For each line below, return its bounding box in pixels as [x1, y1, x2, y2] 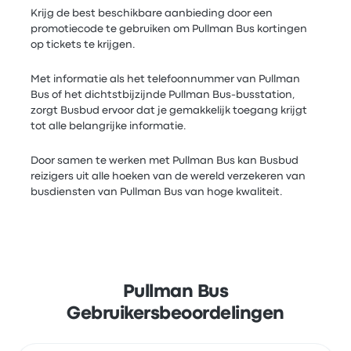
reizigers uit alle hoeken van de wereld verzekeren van [31, 171, 306, 181]
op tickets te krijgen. [31, 39, 136, 49]
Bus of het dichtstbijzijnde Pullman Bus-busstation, [31, 89, 295, 100]
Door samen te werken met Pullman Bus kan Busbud [31, 155, 299, 165]
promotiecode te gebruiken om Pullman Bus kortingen [31, 24, 308, 34]
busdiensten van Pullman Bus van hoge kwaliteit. [31, 186, 284, 197]
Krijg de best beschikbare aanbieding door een [31, 8, 273, 18]
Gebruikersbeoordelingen [67, 306, 284, 322]
